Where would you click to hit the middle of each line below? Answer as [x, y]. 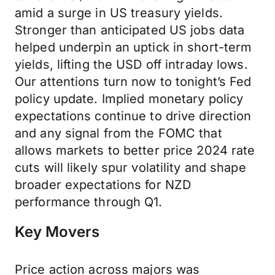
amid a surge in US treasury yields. [119, 13]
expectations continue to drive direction [133, 116]
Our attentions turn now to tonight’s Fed [133, 82]
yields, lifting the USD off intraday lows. [131, 64]
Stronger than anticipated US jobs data [130, 30]
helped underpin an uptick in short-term [134, 47]
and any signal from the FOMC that [118, 133]
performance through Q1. [89, 202]
